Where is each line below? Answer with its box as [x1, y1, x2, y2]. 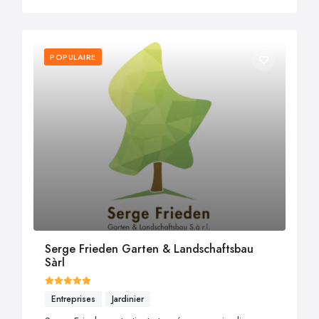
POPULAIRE [50, 51, 96, 63]
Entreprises [51, 292, 95, 305]
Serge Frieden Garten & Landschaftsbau [45, 240, 253, 257]
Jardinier [112, 292, 144, 305]
